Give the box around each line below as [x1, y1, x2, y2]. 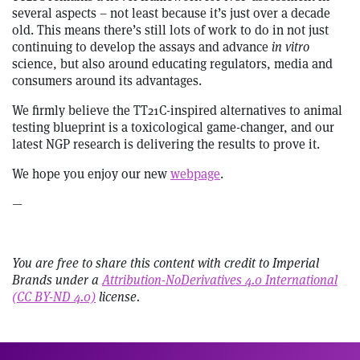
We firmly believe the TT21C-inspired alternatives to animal [12, 102, 342, 120]
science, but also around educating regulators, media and [12, 55, 333, 73]
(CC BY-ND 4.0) [12, 288, 96, 306]
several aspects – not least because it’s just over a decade [12, 5, 330, 22]
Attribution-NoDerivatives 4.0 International [102, 272, 337, 289]
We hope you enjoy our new [12, 166, 170, 183]
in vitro [272, 39, 309, 56]
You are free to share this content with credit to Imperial [12, 255, 319, 272]
